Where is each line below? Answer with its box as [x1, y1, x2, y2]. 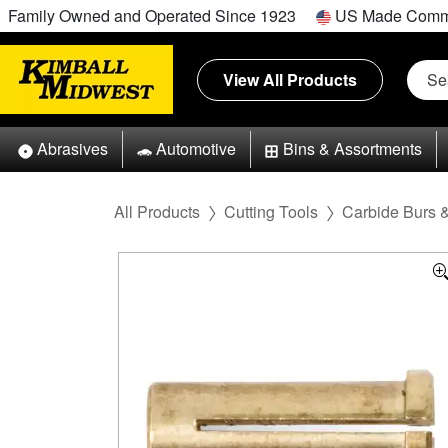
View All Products [223, 67, 357, 91]
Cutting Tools [224, 199, 318, 223]
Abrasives [36, 137, 108, 161]
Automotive [155, 137, 236, 161]
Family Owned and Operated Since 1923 [8, 4, 296, 27]
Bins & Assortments [283, 137, 423, 161]
